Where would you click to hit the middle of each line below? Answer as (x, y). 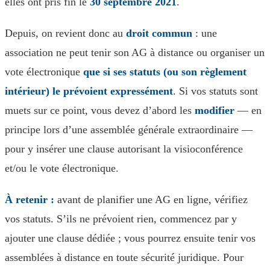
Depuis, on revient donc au (65, 33)
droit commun (159, 33)
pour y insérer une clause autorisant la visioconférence (124, 149)
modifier (215, 110)
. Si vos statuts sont (215, 91)
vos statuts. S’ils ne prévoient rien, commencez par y (121, 219)
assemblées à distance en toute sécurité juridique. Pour (124, 257)
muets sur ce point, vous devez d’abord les (100, 110)
